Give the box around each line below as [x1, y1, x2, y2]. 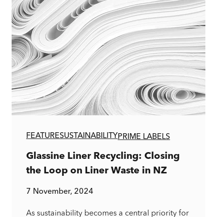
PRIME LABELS [118, 131, 170, 141]
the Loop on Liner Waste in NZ [26, 166, 167, 176]
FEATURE [26, 130, 60, 140]
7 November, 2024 [26, 186, 93, 196]
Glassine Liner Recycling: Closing [26, 152, 180, 161]
